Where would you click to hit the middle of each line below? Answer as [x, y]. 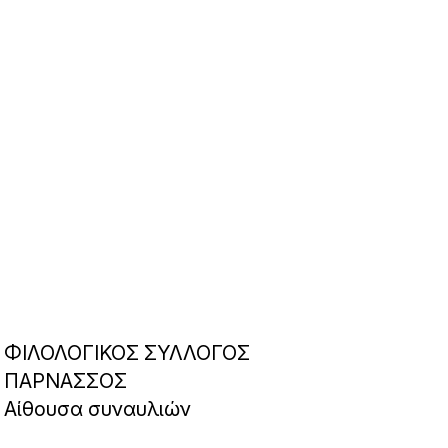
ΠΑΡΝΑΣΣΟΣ [66, 381]
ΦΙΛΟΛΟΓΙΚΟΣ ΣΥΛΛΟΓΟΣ [127, 353]
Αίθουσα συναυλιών [98, 409]
